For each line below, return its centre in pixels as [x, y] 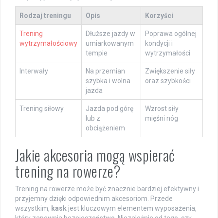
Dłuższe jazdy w [110, 34]
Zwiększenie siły [170, 71]
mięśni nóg [162, 118]
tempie [97, 53]
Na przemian [105, 71]
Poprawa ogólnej [171, 34]
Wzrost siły [162, 109]
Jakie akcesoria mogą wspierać [95, 155]
